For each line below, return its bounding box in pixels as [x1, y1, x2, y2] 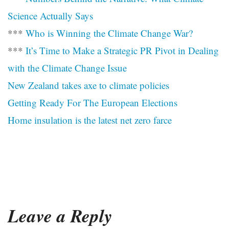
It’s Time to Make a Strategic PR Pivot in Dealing [26, 44, 219, 57]
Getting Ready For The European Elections [8, 96, 177, 109]
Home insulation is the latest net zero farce [8, 113, 172, 127]
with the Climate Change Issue [8, 61, 127, 75]
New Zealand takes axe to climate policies [8, 79, 169, 92]
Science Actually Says [8, 9, 93, 22]
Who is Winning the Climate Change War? [26, 27, 193, 40]
